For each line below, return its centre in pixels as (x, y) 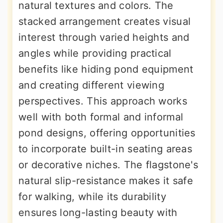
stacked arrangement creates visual (105, 21)
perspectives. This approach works (103, 101)
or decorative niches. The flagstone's (109, 165)
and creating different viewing (91, 85)
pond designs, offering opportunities (107, 133)
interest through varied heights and (104, 37)
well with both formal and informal (101, 117)
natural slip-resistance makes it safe (106, 180)
